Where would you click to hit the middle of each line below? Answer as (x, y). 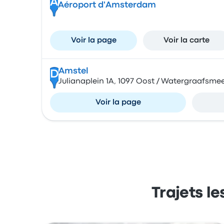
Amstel (73, 71)
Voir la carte (186, 40)
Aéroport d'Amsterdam (107, 5)
